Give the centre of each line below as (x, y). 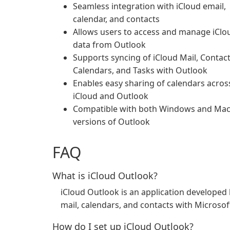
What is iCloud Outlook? (105, 176)
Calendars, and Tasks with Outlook (140, 70)
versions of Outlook (111, 122)
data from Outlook (109, 45)
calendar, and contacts (116, 19)
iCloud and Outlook (111, 96)
